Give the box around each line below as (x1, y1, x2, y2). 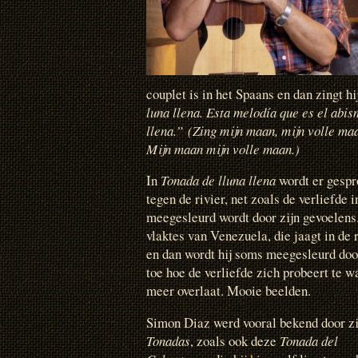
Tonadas (146, 331, 190, 350)
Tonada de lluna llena (161, 171, 276, 190)
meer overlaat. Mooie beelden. (146, 281, 311, 300)
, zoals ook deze (190, 331, 280, 350)
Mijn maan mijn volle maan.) (146, 140, 300, 158)
